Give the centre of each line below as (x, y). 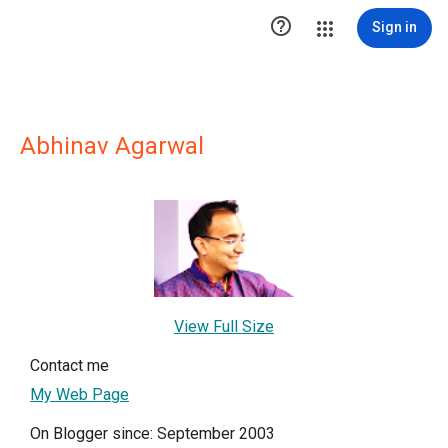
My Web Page (79, 394)
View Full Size (224, 326)
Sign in (394, 27)
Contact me (69, 365)
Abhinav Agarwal (112, 146)
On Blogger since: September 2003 (152, 433)
